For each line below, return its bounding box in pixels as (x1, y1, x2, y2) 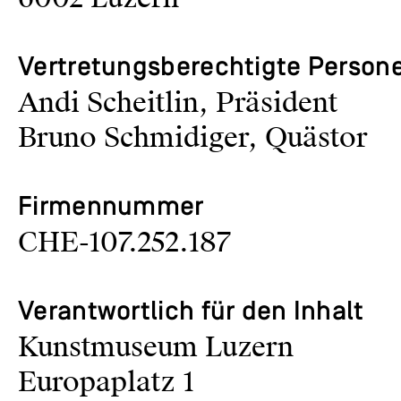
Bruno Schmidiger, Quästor (18, 121, 368, 156)
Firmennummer (18, 194, 204, 222)
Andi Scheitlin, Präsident (18, 86, 337, 121)
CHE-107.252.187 (18, 226, 231, 260)
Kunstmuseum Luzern (18, 330, 294, 365)
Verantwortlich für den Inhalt (18, 299, 364, 327)
